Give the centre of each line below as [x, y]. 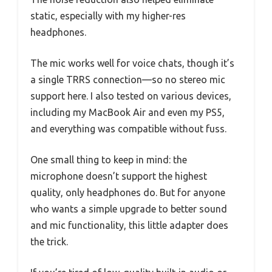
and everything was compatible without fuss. [128, 129]
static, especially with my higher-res [108, 16]
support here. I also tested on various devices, [131, 96]
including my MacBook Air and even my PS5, [127, 113]
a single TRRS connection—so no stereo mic [128, 80]
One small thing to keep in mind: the [109, 160]
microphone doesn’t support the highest [119, 176]
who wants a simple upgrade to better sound [129, 209]
